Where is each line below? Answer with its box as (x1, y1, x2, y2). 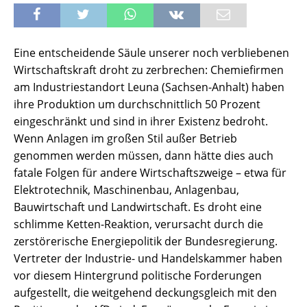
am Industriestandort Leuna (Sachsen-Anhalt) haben (14, 79, 284, 95)
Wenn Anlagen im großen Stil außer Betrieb (14, 131, 237, 147)
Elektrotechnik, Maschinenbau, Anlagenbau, (14, 182, 239, 198)
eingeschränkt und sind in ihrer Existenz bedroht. (14, 114, 268, 130)
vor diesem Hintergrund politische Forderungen (14, 268, 262, 284)
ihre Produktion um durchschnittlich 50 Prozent (14, 97, 260, 112)
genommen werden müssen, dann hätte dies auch (14, 148, 273, 164)
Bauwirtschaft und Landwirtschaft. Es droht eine (14, 199, 262, 215)
